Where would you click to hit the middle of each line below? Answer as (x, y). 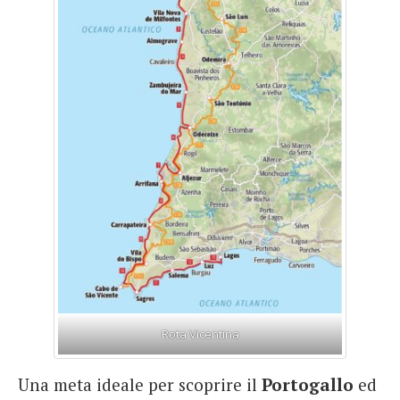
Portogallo (308, 385)
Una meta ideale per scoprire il (140, 385)
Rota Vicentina (200, 334)
